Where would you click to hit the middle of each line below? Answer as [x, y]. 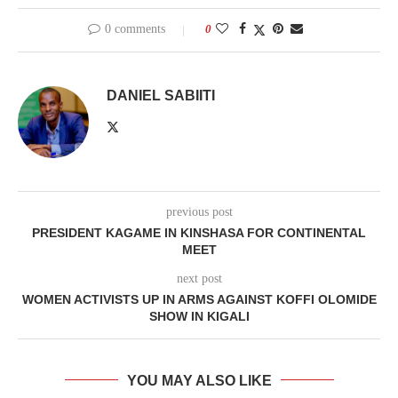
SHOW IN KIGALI [199, 316]
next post [199, 278]
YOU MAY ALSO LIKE [199, 380]
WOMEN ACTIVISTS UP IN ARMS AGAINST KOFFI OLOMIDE [199, 299]
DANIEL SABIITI [161, 95]
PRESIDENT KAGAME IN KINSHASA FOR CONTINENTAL [199, 232]
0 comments [135, 28]
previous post [199, 211]
